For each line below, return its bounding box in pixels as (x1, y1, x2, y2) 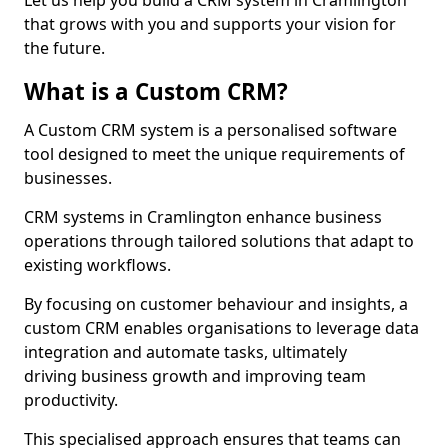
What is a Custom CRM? (24, 76, 288, 107)
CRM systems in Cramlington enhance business (24, 206, 382, 228)
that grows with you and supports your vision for (24, 13, 396, 35)
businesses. (24, 167, 112, 189)
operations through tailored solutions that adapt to (24, 230, 414, 252)
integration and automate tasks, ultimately (24, 341, 347, 363)
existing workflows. (24, 254, 171, 276)
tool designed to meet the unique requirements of (24, 143, 405, 165)
